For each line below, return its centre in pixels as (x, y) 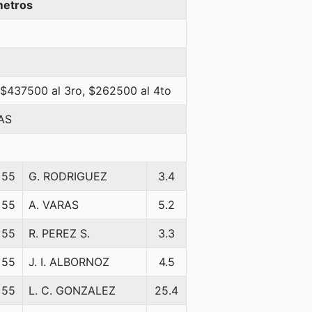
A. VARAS (54, 205)
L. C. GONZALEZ (72, 290)
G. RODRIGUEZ (68, 176)
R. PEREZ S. (59, 233)
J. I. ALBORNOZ (69, 262)
